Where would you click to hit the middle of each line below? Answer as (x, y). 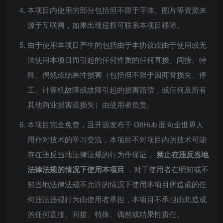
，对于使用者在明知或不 (167, 169)
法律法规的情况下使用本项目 (76, 169)
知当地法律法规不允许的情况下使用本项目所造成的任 (117, 184)
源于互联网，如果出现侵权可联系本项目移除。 (106, 24)
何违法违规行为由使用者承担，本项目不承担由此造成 (117, 199)
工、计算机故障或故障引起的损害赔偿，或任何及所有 (117, 89)
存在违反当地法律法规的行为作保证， (92, 154)
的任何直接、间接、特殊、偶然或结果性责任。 (106, 214)
